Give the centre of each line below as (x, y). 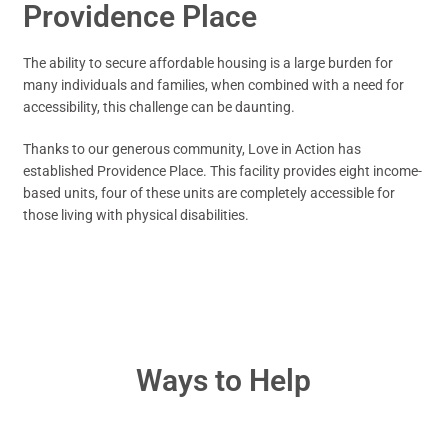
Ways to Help (224, 381)
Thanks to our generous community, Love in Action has (192, 149)
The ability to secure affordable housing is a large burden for (208, 63)
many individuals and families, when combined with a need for (214, 85)
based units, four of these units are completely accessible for (209, 193)
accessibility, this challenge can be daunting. (159, 107)
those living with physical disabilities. (138, 215)
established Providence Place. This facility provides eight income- (223, 171)
